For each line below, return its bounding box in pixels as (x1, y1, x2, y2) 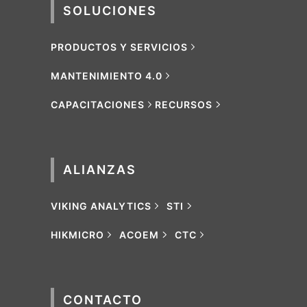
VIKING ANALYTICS (51, 199, 151, 212)
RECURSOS (155, 98, 213, 110)
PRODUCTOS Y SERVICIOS (51, 40, 188, 53)
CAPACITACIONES (51, 98, 145, 110)
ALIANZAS (63, 162, 136, 177)
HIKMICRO (51, 228, 104, 241)
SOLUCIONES (63, 3, 157, 18)
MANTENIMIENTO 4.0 (51, 69, 162, 82)
